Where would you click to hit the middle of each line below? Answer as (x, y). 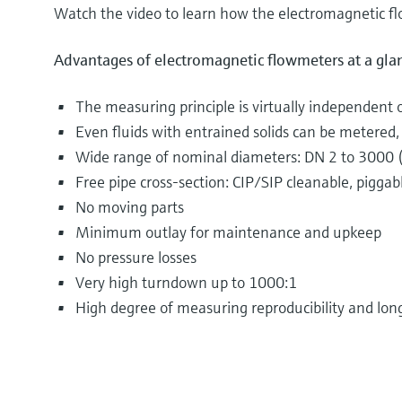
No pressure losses (136, 257)
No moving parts (130, 207)
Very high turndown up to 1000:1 (186, 282)
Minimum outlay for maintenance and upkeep (228, 232)
